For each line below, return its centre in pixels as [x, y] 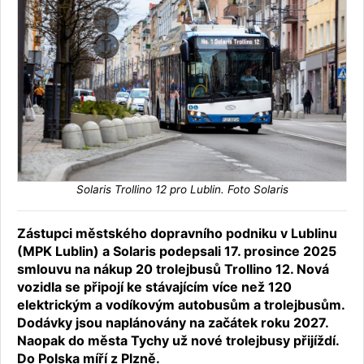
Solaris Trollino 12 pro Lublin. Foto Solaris [182, 190]
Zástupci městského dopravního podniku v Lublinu [177, 234]
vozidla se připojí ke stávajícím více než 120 [154, 287]
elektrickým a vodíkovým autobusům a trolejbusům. [181, 305]
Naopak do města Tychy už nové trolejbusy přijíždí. [178, 341]
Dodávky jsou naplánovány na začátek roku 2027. [173, 323]
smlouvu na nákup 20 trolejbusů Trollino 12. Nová [173, 269]
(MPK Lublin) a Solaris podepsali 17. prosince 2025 [177, 251]
